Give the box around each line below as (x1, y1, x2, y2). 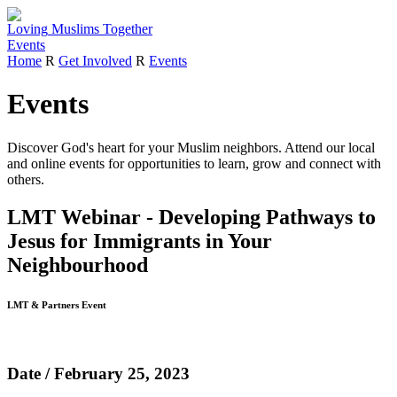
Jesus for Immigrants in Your (7, 229, 272, 253)
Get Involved (58, 53, 132, 68)
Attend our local (282, 139, 375, 155)
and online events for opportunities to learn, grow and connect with (7, 155, 381, 171)
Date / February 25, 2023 (7, 364, 190, 384)
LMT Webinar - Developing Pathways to (7, 205, 376, 229)
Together (103, 21, 152, 36)
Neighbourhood (7, 253, 148, 276)
